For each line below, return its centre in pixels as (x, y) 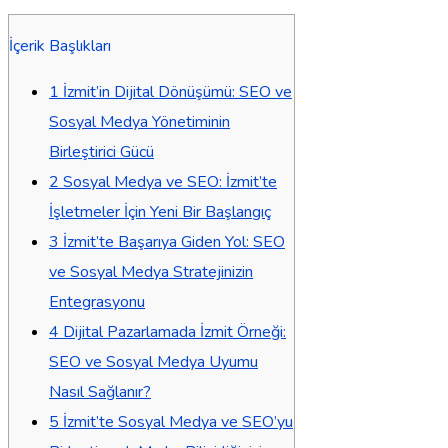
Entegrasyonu (97, 301)
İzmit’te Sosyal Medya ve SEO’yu (176, 421)
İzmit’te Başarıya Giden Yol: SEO (172, 241)
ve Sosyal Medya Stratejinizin (151, 271)
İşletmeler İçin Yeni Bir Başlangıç (160, 211)
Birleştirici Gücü (101, 151)
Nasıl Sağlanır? (100, 391)
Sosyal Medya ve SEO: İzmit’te (168, 181)
